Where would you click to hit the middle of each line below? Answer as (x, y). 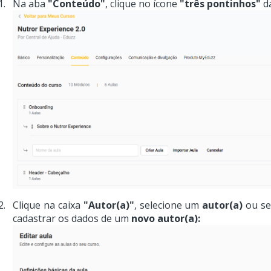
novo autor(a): (165, 218)
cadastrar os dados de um (72, 218)
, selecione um (168, 205)
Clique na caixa (48, 205)
